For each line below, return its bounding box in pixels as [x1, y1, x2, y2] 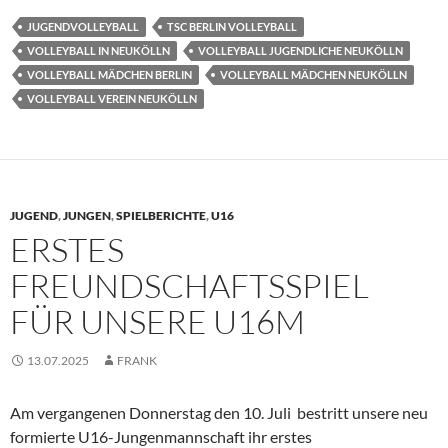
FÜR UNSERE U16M [10, 301, 305, 343]
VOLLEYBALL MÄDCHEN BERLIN [27, 68, 192, 82]
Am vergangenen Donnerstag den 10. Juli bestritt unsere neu [10, 403, 428, 423]
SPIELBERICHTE [116, 208, 206, 224]
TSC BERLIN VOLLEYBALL [167, 20, 297, 34]
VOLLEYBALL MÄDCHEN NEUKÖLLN [220, 68, 407, 82]
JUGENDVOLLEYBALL [27, 20, 139, 34]
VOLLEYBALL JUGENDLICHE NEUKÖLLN [198, 44, 403, 58]
